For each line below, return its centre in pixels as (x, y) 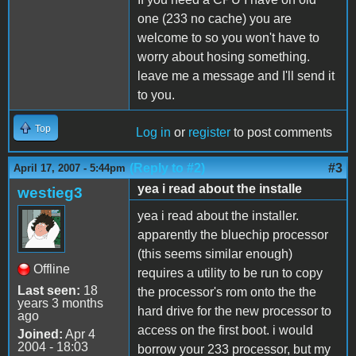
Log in (153, 132)
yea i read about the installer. (218, 215)
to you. (156, 95)
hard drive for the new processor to (234, 311)
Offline (52, 269)
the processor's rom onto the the (227, 292)
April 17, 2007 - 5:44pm (70, 168)
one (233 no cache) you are (215, 18)
